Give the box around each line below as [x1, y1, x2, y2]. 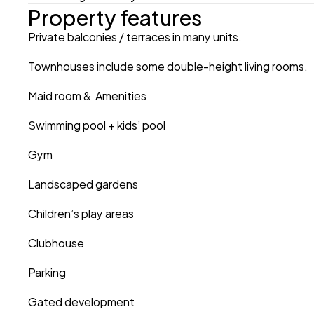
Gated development [28, 292, 135, 310]
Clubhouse [28, 233, 86, 252]
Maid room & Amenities [28, 86, 146, 104]
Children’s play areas [28, 203, 136, 222]
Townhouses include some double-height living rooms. [28, 56, 308, 75]
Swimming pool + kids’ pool [28, 115, 168, 134]
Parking [28, 262, 66, 281]
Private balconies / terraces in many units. [28, 27, 242, 46]
